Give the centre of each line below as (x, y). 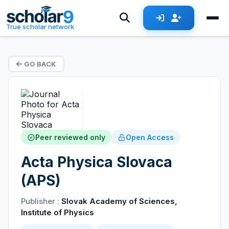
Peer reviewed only (70, 137)
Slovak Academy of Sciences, (119, 201)
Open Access (150, 137)
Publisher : (41, 201)
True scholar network (40, 27)
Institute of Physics (58, 212)
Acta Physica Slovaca (97, 162)
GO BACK (39, 64)
